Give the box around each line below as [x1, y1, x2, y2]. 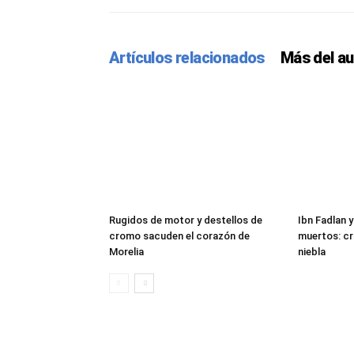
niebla [298, 246, 326, 258]
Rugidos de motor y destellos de [109, 214, 262, 227]
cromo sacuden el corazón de [109, 230, 250, 243]
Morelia [109, 246, 144, 258]
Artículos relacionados [109, 48, 265, 68]
